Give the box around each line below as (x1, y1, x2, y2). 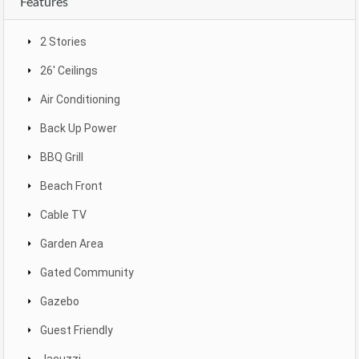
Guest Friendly (40, 324, 113, 337)
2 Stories (40, 35, 87, 49)
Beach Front (40, 179, 103, 193)
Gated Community (40, 266, 134, 280)
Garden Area (40, 237, 103, 251)
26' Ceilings (40, 64, 98, 78)
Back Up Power (40, 122, 117, 135)
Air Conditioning (40, 93, 120, 107)
